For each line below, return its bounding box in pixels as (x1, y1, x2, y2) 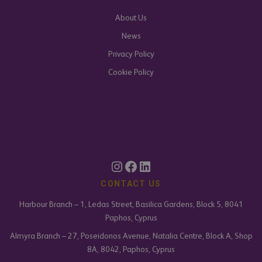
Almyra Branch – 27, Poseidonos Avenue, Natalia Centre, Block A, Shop (9, 231, 253, 241)
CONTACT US (101, 179, 161, 189)
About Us (115, 13, 147, 23)
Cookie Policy (108, 67, 154, 77)
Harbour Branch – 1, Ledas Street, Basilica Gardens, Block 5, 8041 (19, 199, 243, 209)
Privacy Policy (108, 49, 154, 59)
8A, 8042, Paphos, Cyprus (87, 244, 175, 254)
